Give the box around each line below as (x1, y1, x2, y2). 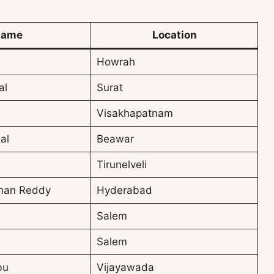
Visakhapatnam (96, 107, 173, 120)
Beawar (96, 133, 134, 146)
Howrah (96, 56, 135, 68)
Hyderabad (96, 184, 152, 197)
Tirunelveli (96, 158, 147, 171)
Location (152, 29, 197, 42)
